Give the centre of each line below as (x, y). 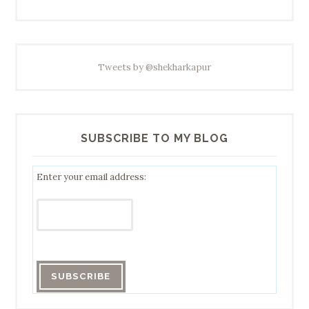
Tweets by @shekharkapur (154, 68)
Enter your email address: (91, 177)
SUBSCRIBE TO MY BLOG (154, 139)
